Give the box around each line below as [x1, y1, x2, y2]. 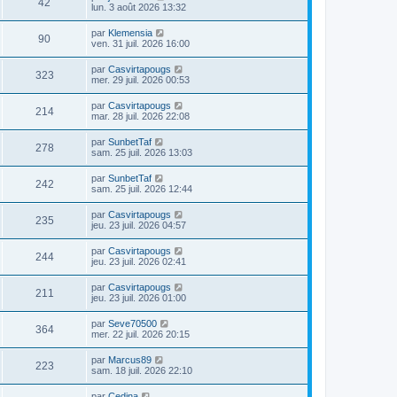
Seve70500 [108, 318, 157, 329]
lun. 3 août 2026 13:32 [91, 2, 186, 12]
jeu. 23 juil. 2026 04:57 [91, 220, 186, 230]
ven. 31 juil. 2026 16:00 [91, 38, 190, 49]
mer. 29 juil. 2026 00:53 [91, 74, 190, 85]
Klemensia [108, 27, 152, 38]
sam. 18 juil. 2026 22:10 [91, 365, 192, 376]
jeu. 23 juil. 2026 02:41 [91, 256, 186, 267]
